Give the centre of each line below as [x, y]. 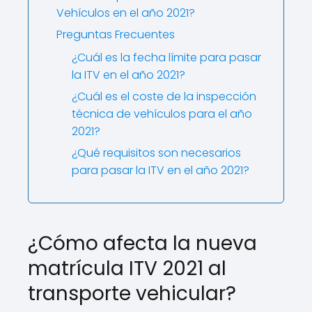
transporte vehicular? [132, 294]
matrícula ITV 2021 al [127, 268]
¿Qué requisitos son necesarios [156, 153]
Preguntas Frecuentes [116, 34]
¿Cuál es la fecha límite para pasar [166, 57]
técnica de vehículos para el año [162, 114]
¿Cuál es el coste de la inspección [164, 96]
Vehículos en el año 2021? [126, 13]
